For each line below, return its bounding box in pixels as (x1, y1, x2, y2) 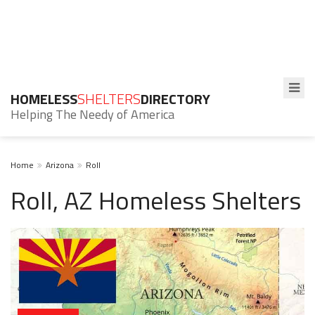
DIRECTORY (141, 88, 210, 110)
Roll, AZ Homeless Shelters (11, 181, 301, 219)
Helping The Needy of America (11, 105, 174, 124)
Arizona (46, 158, 74, 172)
